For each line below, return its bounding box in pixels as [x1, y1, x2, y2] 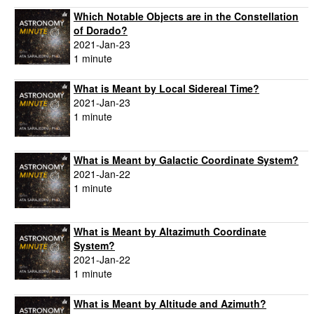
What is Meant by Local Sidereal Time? [74, 81, 259, 96]
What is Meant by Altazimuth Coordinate [74, 224, 266, 239]
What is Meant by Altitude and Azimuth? [74, 296, 266, 311]
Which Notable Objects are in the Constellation [74, 9, 299, 24]
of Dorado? [74, 23, 128, 38]
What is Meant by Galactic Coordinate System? [74, 153, 299, 168]
